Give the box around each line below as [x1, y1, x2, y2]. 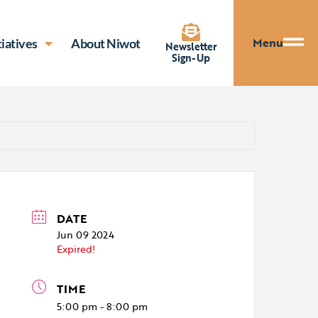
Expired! [57, 241, 96, 256]
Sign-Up [172, 50, 211, 65]
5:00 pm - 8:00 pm [57, 299, 148, 314]
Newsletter [165, 38, 217, 54]
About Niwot [71, 35, 141, 51]
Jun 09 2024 [57, 227, 115, 242]
